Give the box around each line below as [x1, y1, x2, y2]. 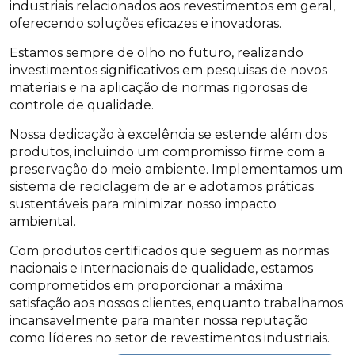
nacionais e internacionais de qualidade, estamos [10, 261, 313, 276]
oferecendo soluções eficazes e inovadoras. [10, 16, 281, 31]
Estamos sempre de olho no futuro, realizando [10, 45, 303, 60]
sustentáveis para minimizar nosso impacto [10, 197, 277, 212]
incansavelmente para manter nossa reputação [10, 313, 308, 328]
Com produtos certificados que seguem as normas [10, 243, 329, 258]
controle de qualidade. [10, 97, 154, 113]
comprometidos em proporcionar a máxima [10, 278, 283, 293]
